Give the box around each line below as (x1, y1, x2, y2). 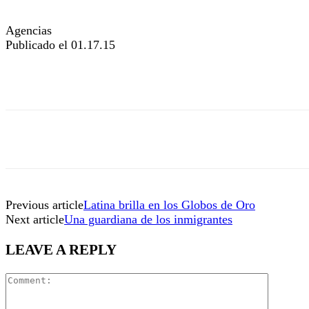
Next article (6, 212, 64, 226)
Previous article (6, 197, 83, 212)
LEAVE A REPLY (6, 241, 117, 258)
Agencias (6, 23, 52, 37)
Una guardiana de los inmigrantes (64, 212, 232, 226)
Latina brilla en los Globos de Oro (83, 197, 255, 212)
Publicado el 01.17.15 (6, 37, 115, 52)
